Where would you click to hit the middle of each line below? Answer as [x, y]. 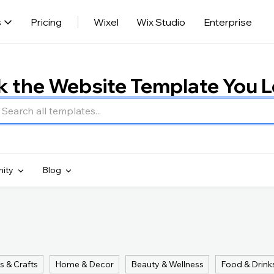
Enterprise [228, 22]
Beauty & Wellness [167, 264]
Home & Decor [84, 264]
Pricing [46, 22]
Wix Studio [161, 22]
